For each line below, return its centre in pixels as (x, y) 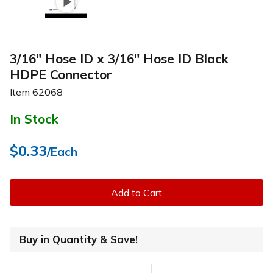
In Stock (34, 119)
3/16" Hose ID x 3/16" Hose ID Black (119, 58)
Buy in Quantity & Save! (79, 239)
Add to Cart (136, 192)
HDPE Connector (61, 74)
